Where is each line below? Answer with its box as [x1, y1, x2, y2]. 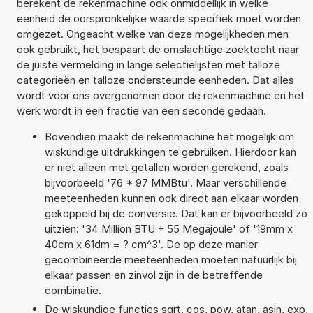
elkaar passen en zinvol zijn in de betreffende [44, 268, 263, 282]
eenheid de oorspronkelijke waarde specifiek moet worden [16, 11, 301, 25]
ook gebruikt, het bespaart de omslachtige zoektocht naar [16, 42, 299, 56]
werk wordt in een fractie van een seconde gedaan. [16, 103, 266, 117]
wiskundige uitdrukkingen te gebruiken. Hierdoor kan [44, 145, 296, 159]
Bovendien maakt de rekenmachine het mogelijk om [44, 129, 294, 143]
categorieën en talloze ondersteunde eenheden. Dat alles [16, 73, 294, 87]
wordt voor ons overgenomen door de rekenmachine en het [16, 88, 305, 102]
